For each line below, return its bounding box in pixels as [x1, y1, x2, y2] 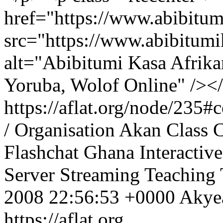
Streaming [60, 164, 140, 185]
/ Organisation [4, 119, 115, 140]
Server [4, 164, 55, 185]
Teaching [144, 164, 216, 185]
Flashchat [4, 141, 79, 163]
